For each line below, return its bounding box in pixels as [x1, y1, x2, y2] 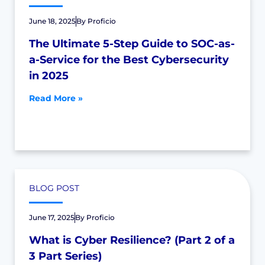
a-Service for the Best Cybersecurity [29, 53, 229, 66]
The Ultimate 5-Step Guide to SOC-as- [29, 37, 235, 50]
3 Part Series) [29, 250, 102, 263]
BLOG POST [29, 183, 79, 193]
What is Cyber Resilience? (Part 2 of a [29, 234, 235, 247]
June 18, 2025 [29, 17, 76, 25]
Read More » [29, 93, 83, 104]
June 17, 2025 [29, 213, 75, 222]
